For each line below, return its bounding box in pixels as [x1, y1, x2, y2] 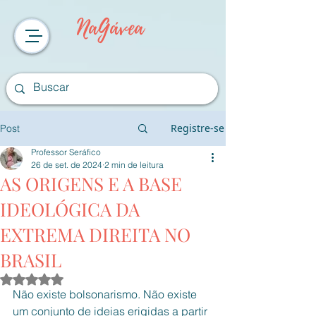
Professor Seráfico [31, 147, 101, 157]
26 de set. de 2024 [31, 159, 102, 170]
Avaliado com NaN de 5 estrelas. [31, 272, 179, 285]
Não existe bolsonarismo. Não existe [13, 287, 200, 301]
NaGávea [76, 12, 144, 44]
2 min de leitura [104, 159, 164, 170]
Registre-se [171, 121, 224, 135]
